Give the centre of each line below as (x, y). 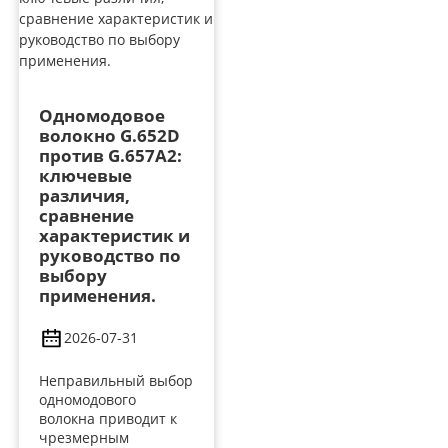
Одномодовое (101, 115)
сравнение (86, 215)
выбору (72, 275)
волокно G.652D (109, 135)
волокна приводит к (107, 418)
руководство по (109, 255)
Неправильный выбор (115, 380)
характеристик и (114, 235)
